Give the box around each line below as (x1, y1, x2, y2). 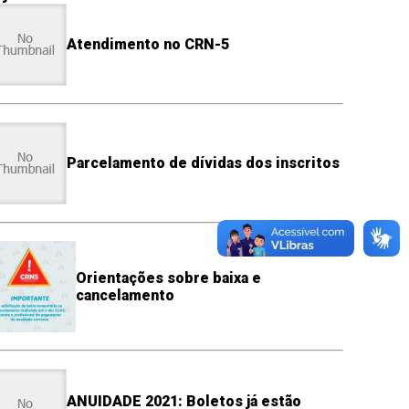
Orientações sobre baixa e (75, 268, 261, 287)
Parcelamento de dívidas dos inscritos (66, 154, 340, 173)
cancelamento (75, 286, 174, 304)
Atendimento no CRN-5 (66, 36, 229, 54)
